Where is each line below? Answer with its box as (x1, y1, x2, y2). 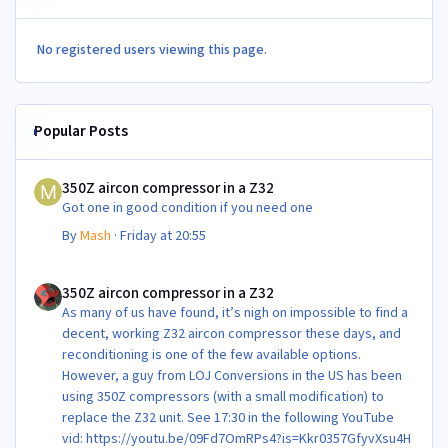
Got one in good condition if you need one (220, 198, 317, 219)
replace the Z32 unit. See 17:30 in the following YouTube (62, 408, 395, 429)
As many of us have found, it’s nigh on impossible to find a (62, 303, 409, 324)
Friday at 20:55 (120, 226, 207, 247)
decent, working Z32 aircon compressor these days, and (62, 324, 402, 345)
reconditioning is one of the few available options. (62, 345, 362, 366)
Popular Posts (34, 120, 129, 143)
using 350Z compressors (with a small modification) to (62, 387, 385, 408)
